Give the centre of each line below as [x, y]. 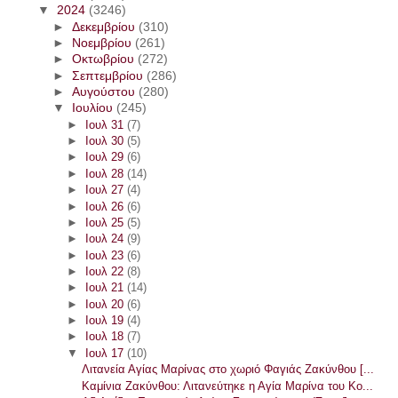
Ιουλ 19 [106, 321]
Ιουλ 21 [106, 288]
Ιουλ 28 [106, 173]
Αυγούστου [105, 92]
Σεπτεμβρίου [109, 76]
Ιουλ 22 [106, 271]
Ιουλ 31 [106, 124]
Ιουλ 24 [106, 239]
